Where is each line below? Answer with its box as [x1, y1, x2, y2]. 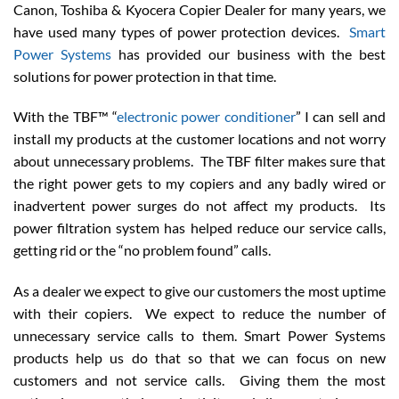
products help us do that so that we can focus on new [13, 349, 386, 367]
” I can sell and [295, 108, 387, 126]
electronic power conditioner [117, 108, 296, 126]
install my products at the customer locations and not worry [13, 130, 386, 148]
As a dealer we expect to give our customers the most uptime [13, 282, 386, 300]
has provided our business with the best [110, 45, 386, 62]
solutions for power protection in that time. [13, 67, 276, 85]
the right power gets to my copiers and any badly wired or [13, 175, 386, 192]
